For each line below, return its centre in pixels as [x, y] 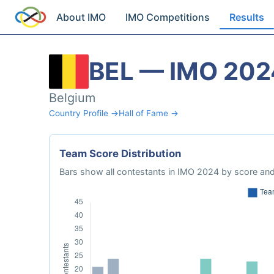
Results [247, 17]
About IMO [81, 17]
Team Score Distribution [120, 154]
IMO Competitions [168, 17]
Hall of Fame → [149, 113]
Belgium [72, 98]
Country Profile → [84, 113]
